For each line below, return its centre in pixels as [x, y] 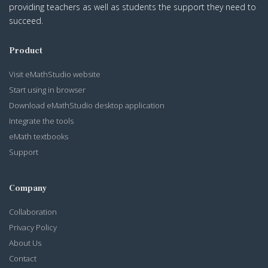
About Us [25, 243]
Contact [23, 259]
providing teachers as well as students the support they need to [133, 7]
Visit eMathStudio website [55, 74]
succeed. [26, 21]
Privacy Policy [33, 228]
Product [26, 51]
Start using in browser [47, 90]
